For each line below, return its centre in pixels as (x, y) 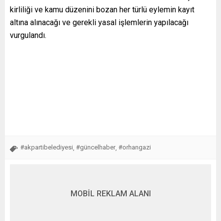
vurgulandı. (28, 35)
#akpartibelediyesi (47, 147)
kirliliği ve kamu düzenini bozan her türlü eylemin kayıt (102, 9)
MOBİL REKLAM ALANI (110, 193)
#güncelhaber (96, 147)
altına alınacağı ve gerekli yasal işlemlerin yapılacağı (99, 22)
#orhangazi (135, 147)
